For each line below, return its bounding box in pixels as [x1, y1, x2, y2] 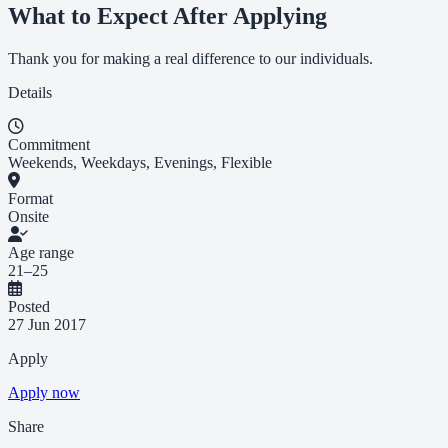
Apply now [8, 383, 80, 401]
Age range [8, 243, 74, 261]
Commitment [8, 135, 90, 153]
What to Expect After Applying [8, 2, 327, 29]
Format [8, 189, 53, 207]
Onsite [8, 207, 49, 225]
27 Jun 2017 [8, 315, 86, 333]
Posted [8, 297, 50, 315]
